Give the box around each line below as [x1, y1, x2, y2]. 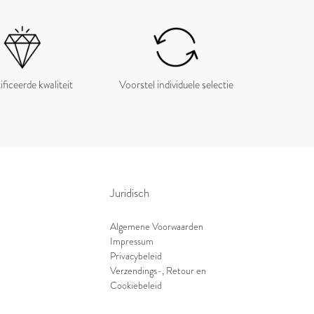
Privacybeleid [109, 250, 162, 264]
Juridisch [109, 185, 149, 202]
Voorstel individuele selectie [118, 77, 233, 93]
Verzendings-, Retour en [109, 264, 206, 278]
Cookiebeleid [109, 279, 162, 293]
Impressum [109, 235, 153, 249]
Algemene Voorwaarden [109, 220, 203, 234]
